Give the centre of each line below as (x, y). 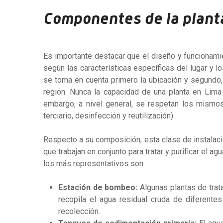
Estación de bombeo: (99, 187)
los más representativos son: (94, 164)
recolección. (79, 211)
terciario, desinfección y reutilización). (109, 116)
